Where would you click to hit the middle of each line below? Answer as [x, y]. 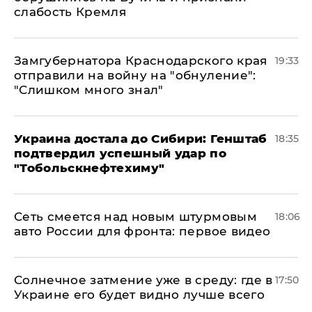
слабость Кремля [70, 11]
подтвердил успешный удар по [120, 153]
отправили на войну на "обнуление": [135, 75]
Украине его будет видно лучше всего [139, 294]
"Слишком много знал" [89, 89]
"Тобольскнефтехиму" [89, 167]
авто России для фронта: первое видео [142, 231]
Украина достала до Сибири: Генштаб [141, 138]
